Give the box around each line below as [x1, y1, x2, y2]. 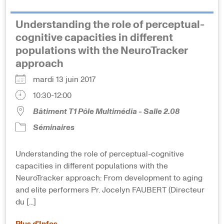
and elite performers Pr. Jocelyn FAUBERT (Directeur [15, 185, 204, 194]
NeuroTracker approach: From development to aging [15, 173, 202, 182]
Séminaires [33, 123, 74, 131]
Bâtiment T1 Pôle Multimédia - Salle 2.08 [33, 107, 179, 115]
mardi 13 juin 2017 [33, 75, 103, 83]
